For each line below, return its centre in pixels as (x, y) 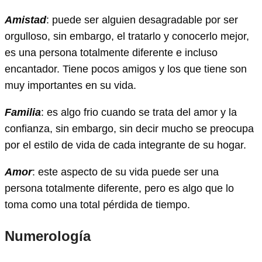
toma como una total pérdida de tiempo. (97, 205)
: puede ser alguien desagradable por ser (142, 20)
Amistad (25, 20)
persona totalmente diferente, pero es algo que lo (119, 189)
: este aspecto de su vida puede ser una (125, 172)
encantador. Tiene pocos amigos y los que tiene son (126, 69)
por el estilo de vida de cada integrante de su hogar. (125, 145)
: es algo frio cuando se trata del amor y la (139, 113)
